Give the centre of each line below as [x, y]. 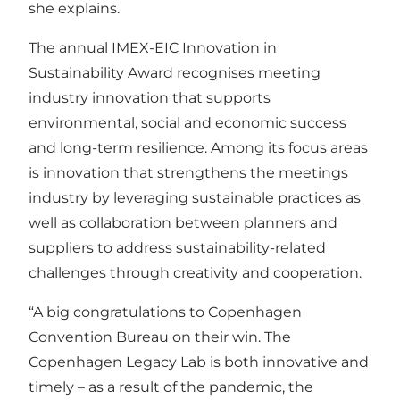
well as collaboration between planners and [183, 222]
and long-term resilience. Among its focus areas [198, 147]
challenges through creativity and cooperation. [199, 272]
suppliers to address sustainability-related [177, 247]
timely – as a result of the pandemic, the [171, 387]
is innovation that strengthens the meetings [188, 172]
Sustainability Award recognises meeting [175, 72]
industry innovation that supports [150, 97]
